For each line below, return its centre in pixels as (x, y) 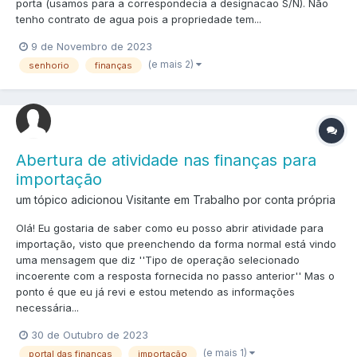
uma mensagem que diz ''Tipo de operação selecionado (158, 260)
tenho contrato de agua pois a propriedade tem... (139, 19)
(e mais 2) (172, 64)
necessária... (47, 308)
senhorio (49, 65)
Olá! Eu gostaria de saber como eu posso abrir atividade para (170, 228)
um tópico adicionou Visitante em (104, 200)
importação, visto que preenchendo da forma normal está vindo (176, 244)
